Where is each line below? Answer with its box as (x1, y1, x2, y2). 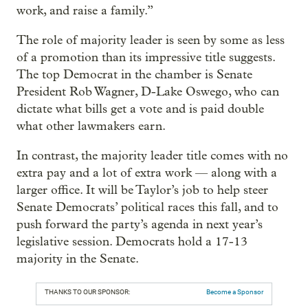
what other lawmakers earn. (16, 119, 166, 134)
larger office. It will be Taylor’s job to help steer (16, 183, 268, 198)
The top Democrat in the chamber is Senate (16, 67, 252, 82)
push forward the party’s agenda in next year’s (16, 217, 263, 232)
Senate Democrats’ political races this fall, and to (16, 200, 278, 215)
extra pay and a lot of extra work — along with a (16, 166, 277, 181)
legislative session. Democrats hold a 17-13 (16, 234, 247, 250)
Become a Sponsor (206, 288, 263, 296)
